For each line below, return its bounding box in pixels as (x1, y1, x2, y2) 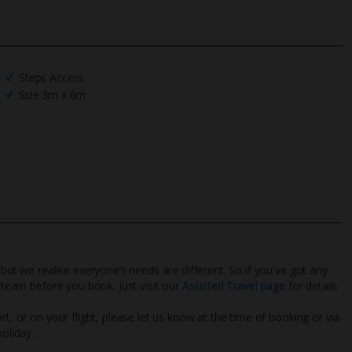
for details (284, 277, 339, 293)
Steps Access (18, 69, 85, 85)
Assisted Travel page (181, 277, 285, 293)
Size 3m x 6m (18, 86, 86, 102)
